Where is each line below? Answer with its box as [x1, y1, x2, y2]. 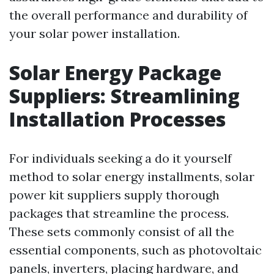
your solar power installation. [9, 26, 180, 42]
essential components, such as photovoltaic [9, 242, 262, 258]
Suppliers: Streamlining [9, 83, 240, 109]
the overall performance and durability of [9, 7, 248, 23]
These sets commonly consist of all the [9, 224, 234, 240]
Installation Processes [9, 106, 226, 133]
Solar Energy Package [9, 59, 221, 86]
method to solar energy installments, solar [9, 169, 254, 185]
